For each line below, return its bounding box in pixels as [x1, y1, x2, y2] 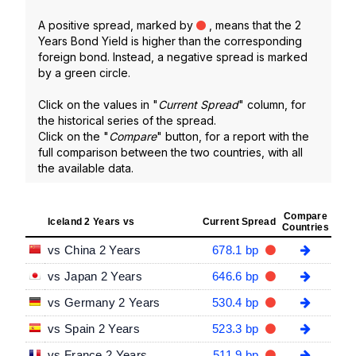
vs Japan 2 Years [48, 269, 142, 283]
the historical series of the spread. [38, 113, 216, 127]
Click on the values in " [38, 97, 158, 111]
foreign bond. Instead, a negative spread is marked [38, 49, 308, 64]
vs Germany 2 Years [48, 295, 161, 309]
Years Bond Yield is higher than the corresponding [38, 33, 302, 48]
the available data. [38, 161, 133, 175]
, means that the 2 [206, 17, 301, 32]
